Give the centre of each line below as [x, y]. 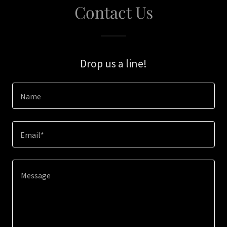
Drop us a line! [113, 63]
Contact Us [113, 12]
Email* [32, 135]
